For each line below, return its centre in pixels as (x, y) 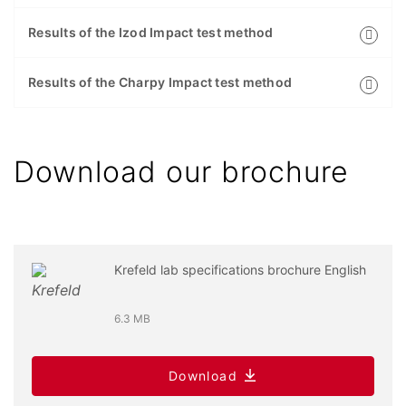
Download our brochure (181, 172)
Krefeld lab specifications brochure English (240, 270)
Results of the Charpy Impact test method (160, 82)
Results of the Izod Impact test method (151, 33)
